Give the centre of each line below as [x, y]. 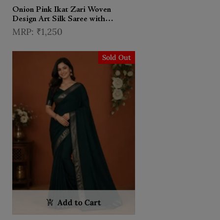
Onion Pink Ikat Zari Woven [62, 10]
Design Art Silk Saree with [59, 19]
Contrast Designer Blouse [56, 28]
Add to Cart [80, 203]
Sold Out [117, 57]
